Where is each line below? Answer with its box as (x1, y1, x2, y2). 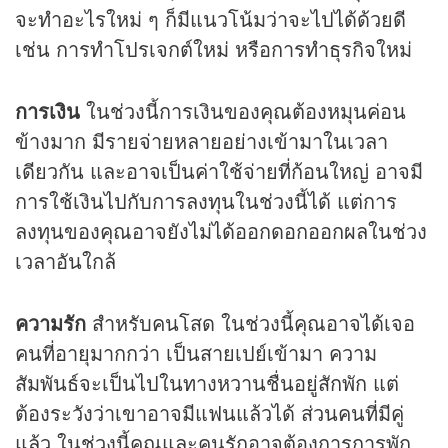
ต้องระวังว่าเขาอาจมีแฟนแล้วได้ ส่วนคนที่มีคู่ (15, 398, 404, 428)
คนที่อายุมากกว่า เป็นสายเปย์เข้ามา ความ (15, 338, 377, 368)
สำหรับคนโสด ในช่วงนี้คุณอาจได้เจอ (92, 308, 415, 338)
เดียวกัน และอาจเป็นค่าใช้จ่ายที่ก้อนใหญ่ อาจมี (15, 156, 423, 186)
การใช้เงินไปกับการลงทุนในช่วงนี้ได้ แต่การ (15, 186, 397, 216)
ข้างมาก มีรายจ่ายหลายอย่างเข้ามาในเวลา (15, 126, 388, 156)
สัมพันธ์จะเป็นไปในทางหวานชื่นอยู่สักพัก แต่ (15, 368, 399, 398)
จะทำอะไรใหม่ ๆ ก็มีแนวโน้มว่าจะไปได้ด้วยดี (15, 4, 406, 34)
